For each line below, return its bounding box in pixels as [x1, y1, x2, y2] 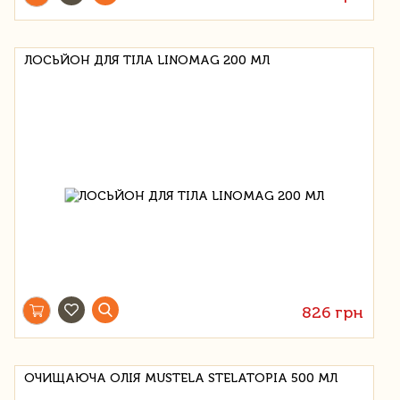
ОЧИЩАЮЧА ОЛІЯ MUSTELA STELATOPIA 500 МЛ [24, 370, 337, 386]
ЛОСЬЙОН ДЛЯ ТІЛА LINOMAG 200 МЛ [24, 52, 270, 68]
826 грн [302, 302, 364, 322]
